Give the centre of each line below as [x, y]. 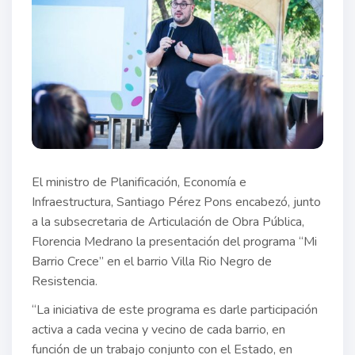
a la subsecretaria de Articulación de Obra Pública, [168, 222]
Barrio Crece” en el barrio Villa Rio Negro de [152, 262]
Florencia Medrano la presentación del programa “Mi [174, 242]
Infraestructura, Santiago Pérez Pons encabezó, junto [176, 202]
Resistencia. [65, 282]
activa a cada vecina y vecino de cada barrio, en [158, 330]
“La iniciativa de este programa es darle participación [175, 310]
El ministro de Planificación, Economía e [139, 183]
